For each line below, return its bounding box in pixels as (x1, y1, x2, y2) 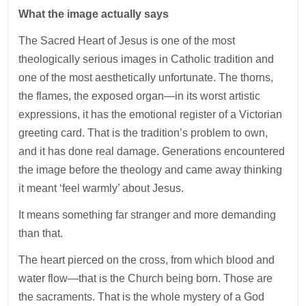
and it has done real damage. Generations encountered (18, 145, 286, 157)
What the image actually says (18, 8, 169, 20)
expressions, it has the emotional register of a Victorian (18, 108, 283, 120)
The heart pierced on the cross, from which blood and (18, 253, 275, 266)
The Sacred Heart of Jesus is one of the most (18, 34, 236, 46)
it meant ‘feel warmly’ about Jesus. (18, 182, 184, 194)
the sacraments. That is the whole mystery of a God (18, 290, 265, 303)
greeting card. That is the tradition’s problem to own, (18, 126, 268, 139)
